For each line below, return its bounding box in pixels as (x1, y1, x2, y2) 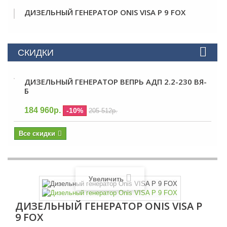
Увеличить (88, 175, 124, 183)
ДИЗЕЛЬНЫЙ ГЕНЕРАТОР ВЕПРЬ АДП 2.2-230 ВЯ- (24, 77, 207, 87)
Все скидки (19, 130, 55, 137)
